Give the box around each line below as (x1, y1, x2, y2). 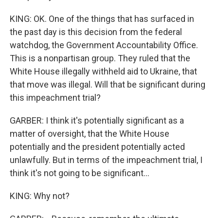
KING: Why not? (10, 191, 70, 201)
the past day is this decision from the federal (10, 27, 182, 37)
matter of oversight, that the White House (10, 128, 169, 139)
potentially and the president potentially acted (10, 142, 185, 152)
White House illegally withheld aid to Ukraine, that (10, 66, 197, 76)
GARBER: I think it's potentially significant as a (10, 115, 184, 126)
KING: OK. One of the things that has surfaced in (10, 14, 194, 24)
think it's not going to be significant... (10, 168, 149, 178)
